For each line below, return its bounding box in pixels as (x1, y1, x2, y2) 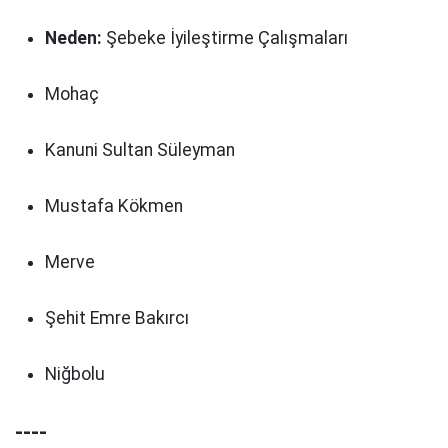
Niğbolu (45, 364, 105, 384)
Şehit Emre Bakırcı (45, 308, 189, 328)
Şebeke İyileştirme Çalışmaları (102, 28, 348, 48)
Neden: (45, 28, 102, 48)
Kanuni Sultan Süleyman (45, 140, 235, 160)
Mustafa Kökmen (45, 196, 183, 216)
